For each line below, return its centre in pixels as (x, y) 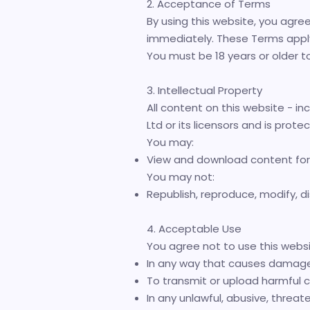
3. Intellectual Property (204, 90)
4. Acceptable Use (194, 229)
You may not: (181, 177)
